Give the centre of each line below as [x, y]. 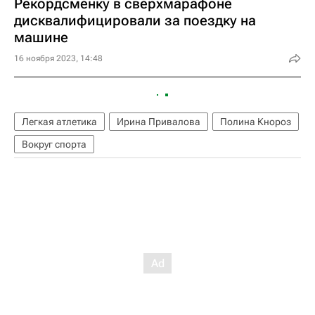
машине [41, 37]
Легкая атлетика [59, 122]
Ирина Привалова [159, 122]
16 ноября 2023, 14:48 [58, 58]
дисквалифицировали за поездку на [135, 20]
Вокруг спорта [54, 144]
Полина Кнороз [256, 122]
